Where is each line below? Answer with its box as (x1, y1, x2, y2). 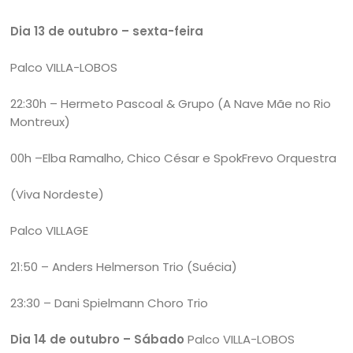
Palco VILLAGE (10, 221, 89, 239)
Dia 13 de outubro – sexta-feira (10, 22, 204, 39)
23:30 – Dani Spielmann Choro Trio (10, 294, 209, 311)
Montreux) (10, 113, 71, 130)
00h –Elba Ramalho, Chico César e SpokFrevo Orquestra (10, 149, 337, 166)
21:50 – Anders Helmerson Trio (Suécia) (10, 258, 238, 275)
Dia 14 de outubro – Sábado (10, 330, 185, 347)
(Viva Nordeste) (10, 185, 105, 203)
